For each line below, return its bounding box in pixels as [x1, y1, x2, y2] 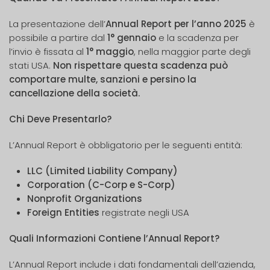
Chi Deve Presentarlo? [9, 113, 111, 125]
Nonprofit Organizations [27, 192, 142, 205]
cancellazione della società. [9, 87, 140, 99]
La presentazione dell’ [9, 17, 105, 30]
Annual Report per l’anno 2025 [105, 17, 246, 30]
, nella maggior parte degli [134, 45, 251, 58]
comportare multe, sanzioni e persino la [9, 73, 196, 86]
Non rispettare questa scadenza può [53, 59, 228, 72]
